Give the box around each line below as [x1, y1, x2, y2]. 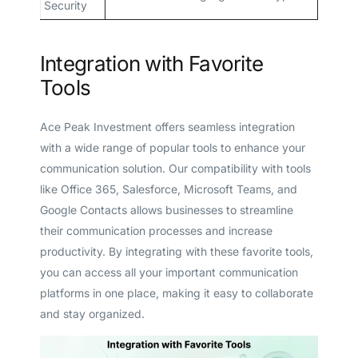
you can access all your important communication [39, 265, 298, 280]
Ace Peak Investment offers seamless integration [39, 120, 295, 134]
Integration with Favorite [39, 50, 264, 76]
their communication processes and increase [39, 224, 272, 238]
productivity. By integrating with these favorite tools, [39, 245, 313, 259]
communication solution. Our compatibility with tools [39, 161, 311, 176]
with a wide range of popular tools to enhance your [39, 141, 305, 155]
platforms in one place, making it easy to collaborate [39, 286, 313, 300]
